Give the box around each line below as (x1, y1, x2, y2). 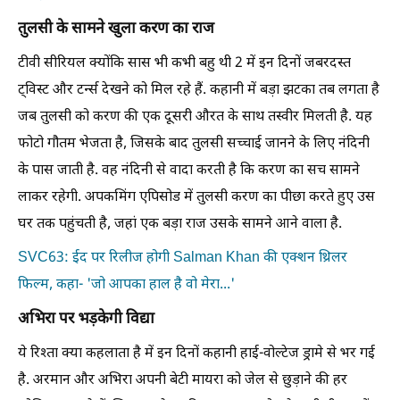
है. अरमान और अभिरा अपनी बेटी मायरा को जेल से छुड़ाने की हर (18, 371, 347, 390)
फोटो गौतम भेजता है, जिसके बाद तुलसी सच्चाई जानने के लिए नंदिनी (18, 134, 370, 154)
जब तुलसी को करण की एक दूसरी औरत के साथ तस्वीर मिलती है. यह (18, 107, 372, 127)
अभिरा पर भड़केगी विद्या (18, 309, 154, 329)
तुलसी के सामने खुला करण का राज (18, 19, 214, 39)
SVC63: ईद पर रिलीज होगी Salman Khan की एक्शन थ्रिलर (18, 248, 347, 268)
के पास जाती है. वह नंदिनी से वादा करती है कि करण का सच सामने (18, 161, 360, 180)
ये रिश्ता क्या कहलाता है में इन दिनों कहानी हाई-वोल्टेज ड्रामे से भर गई (18, 344, 375, 363)
